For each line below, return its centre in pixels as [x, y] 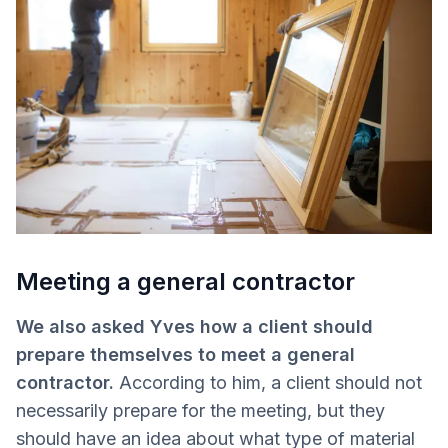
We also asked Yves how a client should [194, 327]
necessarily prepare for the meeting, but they [200, 411]
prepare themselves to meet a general [185, 355]
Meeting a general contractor [185, 282]
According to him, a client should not [270, 383]
